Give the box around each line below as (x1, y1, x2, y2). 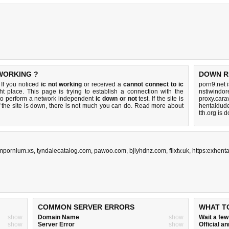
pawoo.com (94, 147, 126, 154)
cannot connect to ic (123, 81, 184, 88)
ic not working (40, 81, 82, 88)
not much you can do (72, 102, 131, 109)
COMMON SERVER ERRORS (38, 203, 134, 211)
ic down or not (95, 95, 137, 102)
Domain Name (38, 214, 79, 221)
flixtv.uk (169, 147, 189, 154)
